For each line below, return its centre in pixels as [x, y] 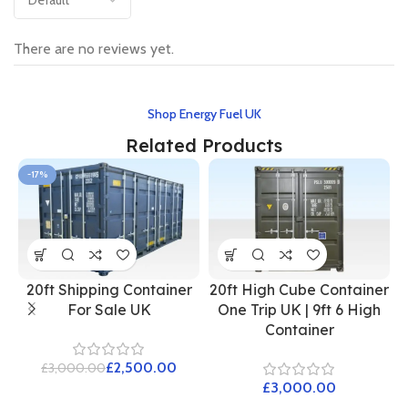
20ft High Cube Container [299, 290]
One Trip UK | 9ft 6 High [299, 310]
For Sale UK [109, 310]
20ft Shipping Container [109, 290]
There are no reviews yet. [94, 49]
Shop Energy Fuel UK [204, 114]
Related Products [204, 146]
